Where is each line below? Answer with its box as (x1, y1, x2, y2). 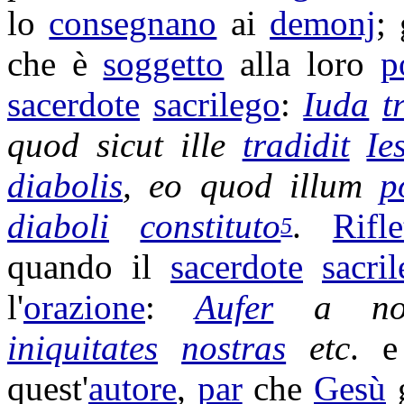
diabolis (7, 166, 123, 205)
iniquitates (7, 328, 158, 367)
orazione (23, 288, 145, 326)
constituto (140, 207, 281, 245)
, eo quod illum (123, 166, 381, 205)
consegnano (49, 4, 217, 42)
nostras (181, 328, 287, 367)
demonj (270, 4, 377, 42)
